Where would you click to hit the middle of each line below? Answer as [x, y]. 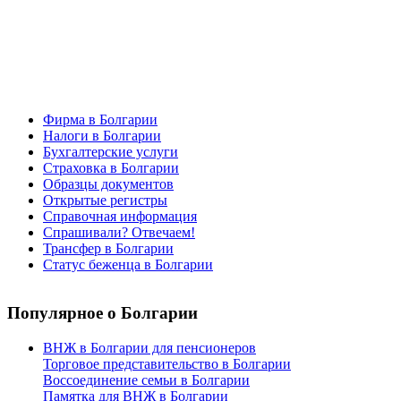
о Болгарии [150, 313]
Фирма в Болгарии [100, 119]
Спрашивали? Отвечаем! [119, 232]
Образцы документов [108, 183]
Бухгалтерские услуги [111, 151]
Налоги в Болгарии [102, 135]
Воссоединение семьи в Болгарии [146, 380]
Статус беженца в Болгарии [128, 264]
